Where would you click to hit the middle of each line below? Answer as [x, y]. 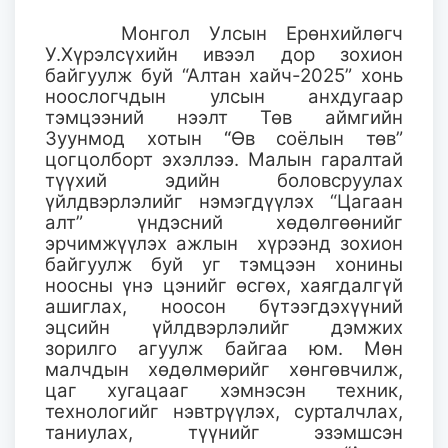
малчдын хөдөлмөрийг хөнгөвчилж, [224, 370]
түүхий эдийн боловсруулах [224, 181]
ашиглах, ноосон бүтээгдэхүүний [224, 307]
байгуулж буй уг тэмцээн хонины [224, 265]
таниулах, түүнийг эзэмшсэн [224, 433]
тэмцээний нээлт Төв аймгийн [224, 118]
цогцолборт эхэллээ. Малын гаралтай [224, 160]
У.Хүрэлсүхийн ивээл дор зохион [224, 55]
